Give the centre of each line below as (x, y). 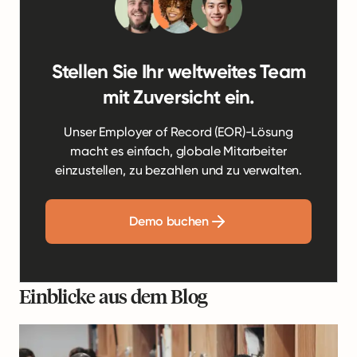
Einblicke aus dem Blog (114, 295)
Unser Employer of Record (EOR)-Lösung (178, 131)
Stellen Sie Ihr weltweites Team (178, 71)
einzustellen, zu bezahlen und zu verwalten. (178, 170)
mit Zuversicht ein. (178, 96)
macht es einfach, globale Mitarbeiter (178, 151)
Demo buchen (169, 221)
